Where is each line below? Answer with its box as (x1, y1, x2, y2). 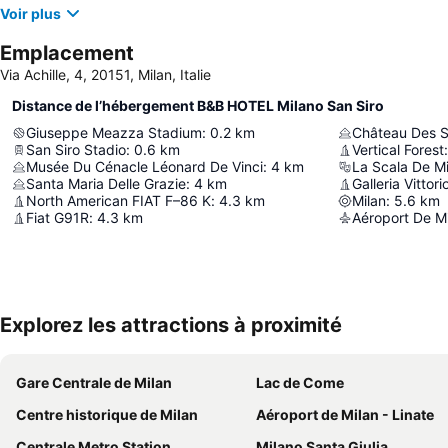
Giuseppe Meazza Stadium (26, 124, 202, 142)
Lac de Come (256, 374, 344, 392)
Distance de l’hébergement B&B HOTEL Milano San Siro (12, 97, 384, 115)
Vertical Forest (352, 141, 444, 159)
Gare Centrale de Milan (16, 374, 172, 392)
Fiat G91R (26, 209, 89, 227)
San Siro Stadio (26, 141, 126, 159)
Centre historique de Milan (16, 406, 198, 424)
